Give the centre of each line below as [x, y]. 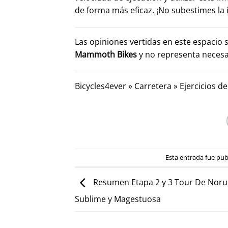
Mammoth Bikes [106, 54]
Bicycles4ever [101, 86]
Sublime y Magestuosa [118, 199]
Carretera [153, 86]
